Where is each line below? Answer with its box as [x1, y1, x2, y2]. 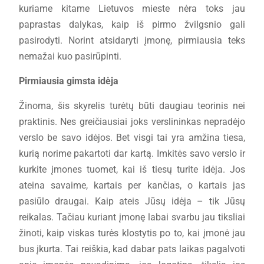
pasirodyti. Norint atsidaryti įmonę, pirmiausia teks [18, 35, 246, 46]
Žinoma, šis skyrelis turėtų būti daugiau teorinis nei [18, 100, 246, 111]
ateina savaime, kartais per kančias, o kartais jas [18, 180, 246, 191]
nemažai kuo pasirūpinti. [18, 51, 121, 62]
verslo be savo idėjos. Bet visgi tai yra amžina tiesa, [18, 132, 246, 143]
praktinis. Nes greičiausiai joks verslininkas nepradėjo [18, 116, 246, 127]
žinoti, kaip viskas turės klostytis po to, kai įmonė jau [18, 227, 246, 239]
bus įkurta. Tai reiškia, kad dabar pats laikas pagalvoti [18, 243, 246, 255]
